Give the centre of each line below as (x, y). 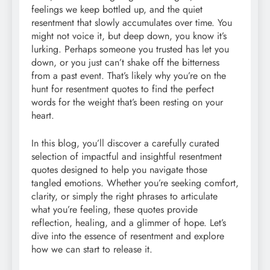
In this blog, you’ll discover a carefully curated (125, 143)
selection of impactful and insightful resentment (127, 157)
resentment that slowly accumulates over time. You (132, 23)
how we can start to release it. (92, 250)
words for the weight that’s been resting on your (127, 102)
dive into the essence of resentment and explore (128, 236)
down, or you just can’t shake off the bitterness (125, 63)
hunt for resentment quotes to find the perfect (123, 89)
